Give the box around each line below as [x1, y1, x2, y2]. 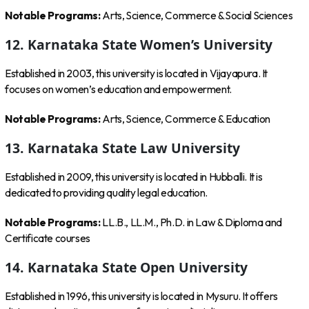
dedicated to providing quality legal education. [5, 186, 208, 200]
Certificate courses [5, 231, 90, 245]
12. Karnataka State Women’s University [5, 34, 273, 54]
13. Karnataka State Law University [5, 138, 241, 157]
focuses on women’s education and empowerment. [5, 83, 232, 97]
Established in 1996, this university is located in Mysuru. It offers [5, 290, 278, 303]
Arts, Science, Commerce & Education [102, 112, 270, 126]
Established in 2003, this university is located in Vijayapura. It [5, 67, 268, 81]
